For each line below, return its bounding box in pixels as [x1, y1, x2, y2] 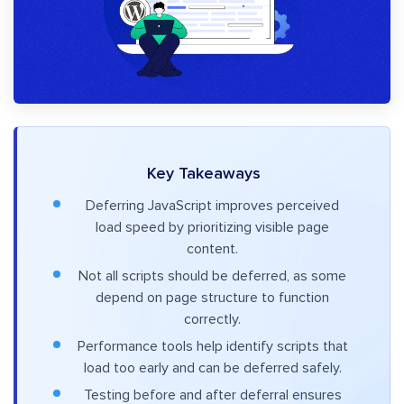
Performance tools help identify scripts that [77, 339, 348, 354]
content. [187, 242, 238, 257]
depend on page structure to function [96, 290, 329, 306]
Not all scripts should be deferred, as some [78, 269, 346, 284]
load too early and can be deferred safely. [83, 361, 342, 376]
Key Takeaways [146, 166, 261, 183]
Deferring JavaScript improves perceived [86, 198, 339, 214]
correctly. [184, 312, 241, 327]
